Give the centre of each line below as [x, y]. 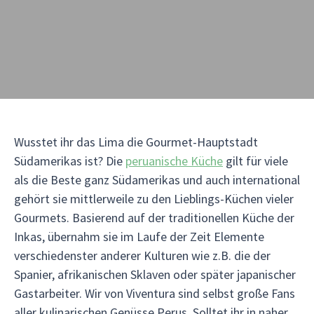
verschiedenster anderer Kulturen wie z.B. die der [142, 255]
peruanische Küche [174, 161]
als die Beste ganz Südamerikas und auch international [157, 180]
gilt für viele [255, 161]
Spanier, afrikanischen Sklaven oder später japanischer [155, 274]
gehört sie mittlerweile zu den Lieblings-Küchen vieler [154, 199]
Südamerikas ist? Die [70, 161]
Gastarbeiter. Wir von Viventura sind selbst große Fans [155, 293]
